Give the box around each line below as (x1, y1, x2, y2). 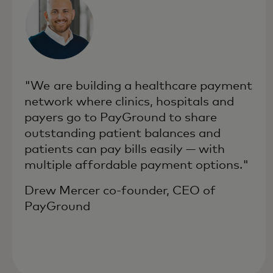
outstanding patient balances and (24, 127, 221, 140)
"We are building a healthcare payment (24, 79, 252, 92)
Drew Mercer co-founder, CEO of (24, 184, 216, 197)
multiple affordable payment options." (24, 158, 249, 171)
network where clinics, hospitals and (24, 95, 234, 108)
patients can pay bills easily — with (24, 143, 225, 155)
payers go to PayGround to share (24, 111, 217, 124)
